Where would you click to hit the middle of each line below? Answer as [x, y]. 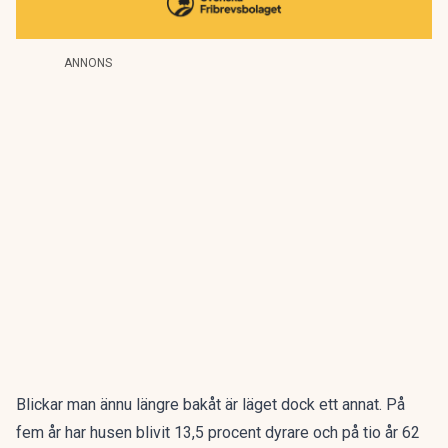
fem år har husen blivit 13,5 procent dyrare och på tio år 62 [218, 432]
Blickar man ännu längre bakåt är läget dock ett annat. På [210, 404]
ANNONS [88, 63]
